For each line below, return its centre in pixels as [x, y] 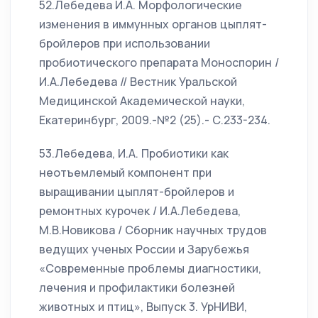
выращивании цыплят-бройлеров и [137, 192]
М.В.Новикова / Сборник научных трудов [153, 230]
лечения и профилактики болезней [137, 287]
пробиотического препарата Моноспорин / [159, 62]
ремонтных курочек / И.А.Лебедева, [140, 211]
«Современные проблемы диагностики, [150, 268]
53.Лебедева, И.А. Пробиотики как [134, 153]
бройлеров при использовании [125, 43]
